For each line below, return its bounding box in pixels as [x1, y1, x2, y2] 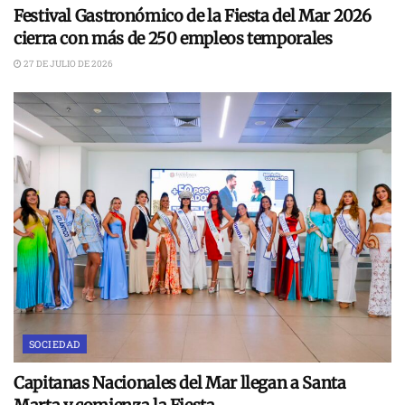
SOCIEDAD [29, 336, 80, 351]
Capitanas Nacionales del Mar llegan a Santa [14, 372, 346, 393]
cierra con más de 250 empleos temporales [14, 27, 333, 49]
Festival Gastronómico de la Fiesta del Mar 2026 [14, 5, 372, 26]
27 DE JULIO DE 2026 [22, 57, 113, 70]
